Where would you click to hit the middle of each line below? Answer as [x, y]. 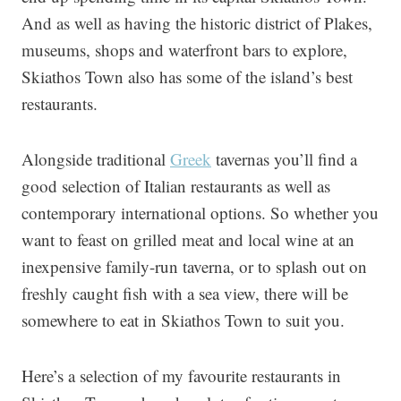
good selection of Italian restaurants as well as [176, 186]
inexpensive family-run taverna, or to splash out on [194, 266]
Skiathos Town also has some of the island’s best [187, 77]
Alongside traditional [96, 159]
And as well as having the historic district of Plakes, [197, 23]
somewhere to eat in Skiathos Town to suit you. [183, 320]
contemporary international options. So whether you [200, 213]
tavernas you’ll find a [284, 159]
